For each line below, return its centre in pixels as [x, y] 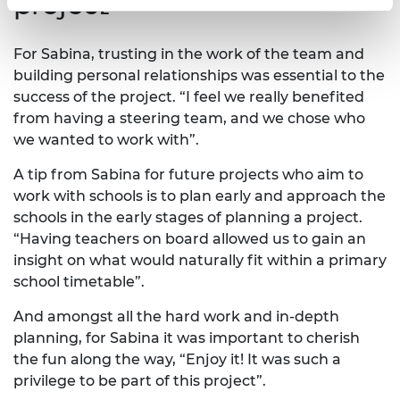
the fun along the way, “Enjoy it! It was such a [177, 359]
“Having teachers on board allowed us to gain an [190, 238]
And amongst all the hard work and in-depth [176, 316]
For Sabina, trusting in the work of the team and [189, 54]
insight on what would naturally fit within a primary [200, 260]
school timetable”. [79, 281]
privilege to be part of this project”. [140, 380]
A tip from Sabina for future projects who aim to [188, 174]
